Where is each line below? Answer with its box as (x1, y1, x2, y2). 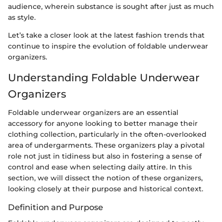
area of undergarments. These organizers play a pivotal (8, 141, 205, 150)
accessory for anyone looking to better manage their (8, 119, 198, 128)
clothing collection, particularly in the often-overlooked (8, 130, 207, 139)
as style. (8, 12, 36, 22)
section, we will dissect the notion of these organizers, (8, 173, 203, 182)
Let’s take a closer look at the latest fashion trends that (8, 30, 205, 40)
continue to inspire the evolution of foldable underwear (8, 41, 208, 51)
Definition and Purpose (8, 202, 103, 212)
